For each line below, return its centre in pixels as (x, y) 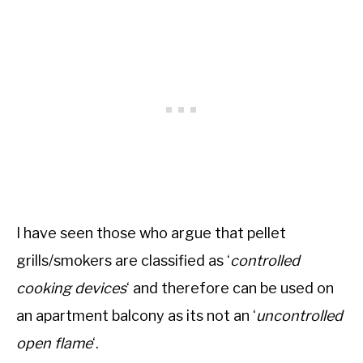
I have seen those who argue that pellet (151, 233)
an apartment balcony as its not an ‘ (136, 315)
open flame (54, 343)
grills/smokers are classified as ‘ (123, 260)
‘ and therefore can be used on (230, 288)
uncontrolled (299, 315)
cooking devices (71, 288)
